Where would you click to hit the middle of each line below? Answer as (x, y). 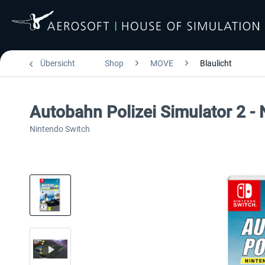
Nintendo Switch (60, 129)
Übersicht (58, 63)
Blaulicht (216, 63)
